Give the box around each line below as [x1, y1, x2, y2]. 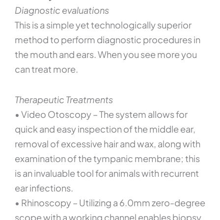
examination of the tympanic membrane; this [15, 153, 200, 164]
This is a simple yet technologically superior [15, 19, 192, 31]
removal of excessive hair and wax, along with [15, 138, 200, 149]
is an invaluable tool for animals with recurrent [15, 167, 199, 179]
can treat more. [15, 63, 78, 75]
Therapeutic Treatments [15, 94, 113, 105]
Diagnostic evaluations [15, 4, 109, 16]
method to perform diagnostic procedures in [15, 34, 200, 46]
